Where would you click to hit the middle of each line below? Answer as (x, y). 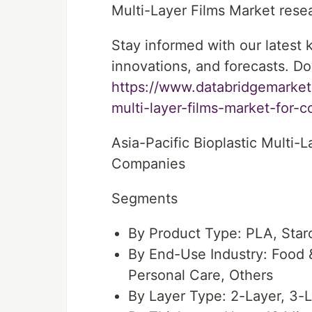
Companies (148, 164)
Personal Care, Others (201, 275)
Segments (145, 198)
